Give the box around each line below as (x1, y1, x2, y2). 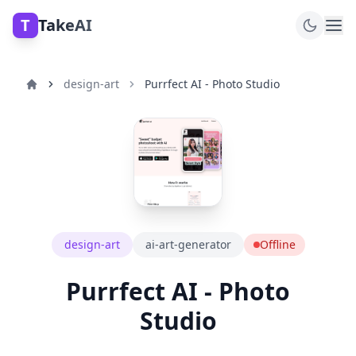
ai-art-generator (145, 237, 231, 252)
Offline (259, 237, 296, 252)
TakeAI (38, 14, 92, 36)
